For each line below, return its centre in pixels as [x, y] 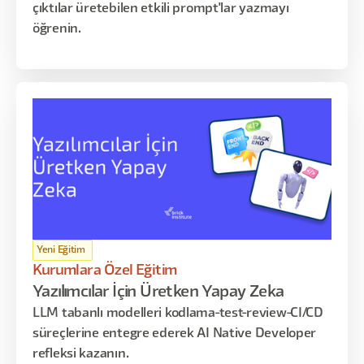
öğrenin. [57, 29]
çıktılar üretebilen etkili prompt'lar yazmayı [161, 9]
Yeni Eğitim [61, 250]
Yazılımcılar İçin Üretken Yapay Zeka [158, 292]
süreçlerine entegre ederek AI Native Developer [175, 334]
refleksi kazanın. [81, 354]
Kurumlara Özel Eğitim [105, 271]
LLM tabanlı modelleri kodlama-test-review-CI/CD [178, 314]
